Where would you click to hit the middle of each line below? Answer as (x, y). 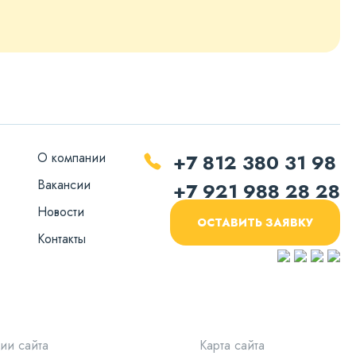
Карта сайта (232, 345)
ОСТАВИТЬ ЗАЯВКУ (255, 222)
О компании (71, 158)
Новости (60, 212)
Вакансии (64, 185)
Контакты (61, 239)
